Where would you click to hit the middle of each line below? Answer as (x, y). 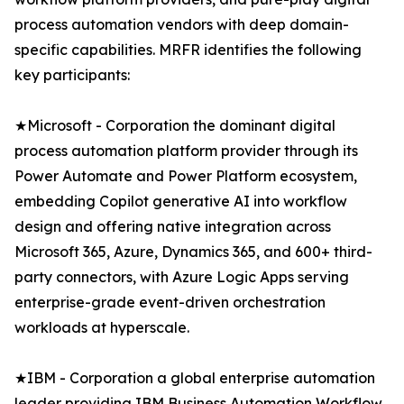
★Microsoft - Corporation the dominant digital (175, 126)
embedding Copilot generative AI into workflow (181, 202)
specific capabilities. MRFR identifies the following (188, 50)
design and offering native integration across (173, 227)
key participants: (72, 75)
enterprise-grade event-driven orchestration (170, 303)
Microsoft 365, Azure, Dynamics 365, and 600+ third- (193, 252)
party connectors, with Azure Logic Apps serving (182, 277)
